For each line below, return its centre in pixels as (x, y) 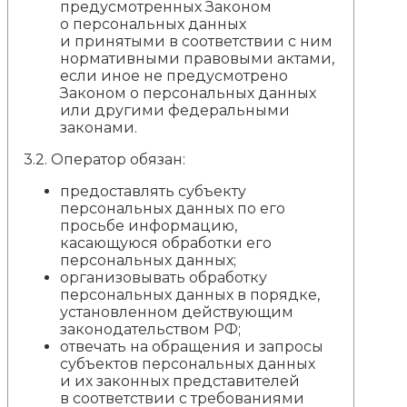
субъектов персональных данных (188, 363)
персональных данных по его (173, 208)
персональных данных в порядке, (190, 294)
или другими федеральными (175, 110)
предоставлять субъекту (154, 191)
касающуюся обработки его (166, 243)
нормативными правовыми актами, (198, 58)
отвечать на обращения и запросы (192, 346)
